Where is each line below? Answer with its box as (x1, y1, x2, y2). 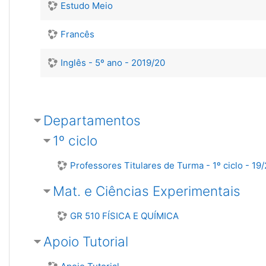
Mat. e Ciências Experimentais (53, 183, 240, 199)
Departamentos (43, 112, 141, 128)
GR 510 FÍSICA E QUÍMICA (70, 210, 179, 221)
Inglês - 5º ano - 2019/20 (61, 57, 165, 68)
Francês (61, 28, 94, 40)
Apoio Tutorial (43, 233, 128, 249)
